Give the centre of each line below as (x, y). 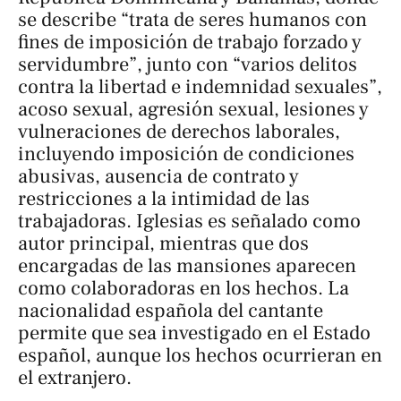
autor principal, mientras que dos (163, 243)
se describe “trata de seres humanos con (192, 19)
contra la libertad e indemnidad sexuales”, (200, 86)
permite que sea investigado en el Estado (194, 333)
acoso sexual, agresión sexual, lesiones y (193, 109)
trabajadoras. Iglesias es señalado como (189, 221)
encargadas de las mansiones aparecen (187, 265)
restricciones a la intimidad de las (164, 198)
